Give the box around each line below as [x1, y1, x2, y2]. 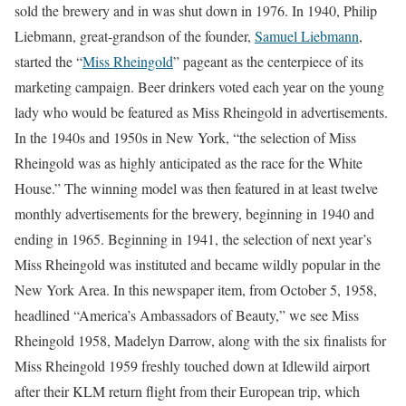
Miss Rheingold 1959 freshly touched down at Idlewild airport [14, 356, 370, 375]
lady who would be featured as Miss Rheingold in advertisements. [14, 102, 388, 121]
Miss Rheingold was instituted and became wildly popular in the [14, 255, 381, 274]
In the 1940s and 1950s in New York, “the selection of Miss [14, 128, 356, 147]
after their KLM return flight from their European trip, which [14, 382, 360, 401]
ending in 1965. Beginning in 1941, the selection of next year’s [14, 229, 372, 248]
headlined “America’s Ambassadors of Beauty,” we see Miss [14, 305, 359, 324]
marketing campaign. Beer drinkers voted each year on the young [14, 77, 384, 96]
